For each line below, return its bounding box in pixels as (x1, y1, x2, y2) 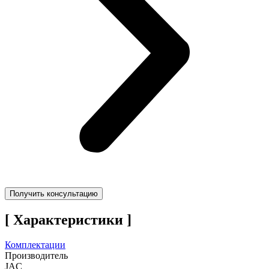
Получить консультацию (10, 189, 98, 198)
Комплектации (5, 240, 65, 250)
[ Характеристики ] (5, 211, 131, 228)
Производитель (5, 250, 68, 261)
